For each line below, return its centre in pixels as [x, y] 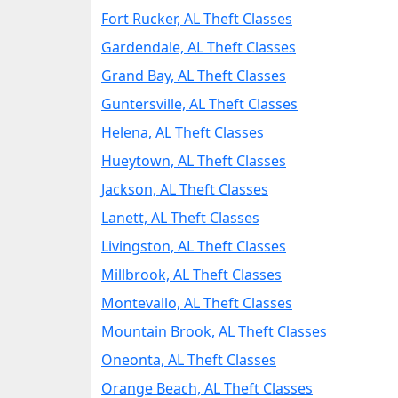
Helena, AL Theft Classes [183, 132]
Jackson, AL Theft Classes [185, 189]
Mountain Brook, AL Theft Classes [214, 331]
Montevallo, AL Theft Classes [197, 303]
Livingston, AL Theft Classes [194, 246]
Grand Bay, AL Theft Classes [194, 76]
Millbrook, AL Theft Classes [191, 275]
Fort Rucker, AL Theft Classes [197, 19]
